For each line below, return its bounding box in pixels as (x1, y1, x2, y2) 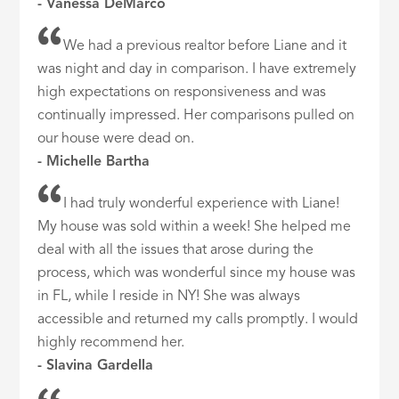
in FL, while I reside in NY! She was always (37, 289, 301, 305)
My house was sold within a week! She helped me (37, 220, 352, 235)
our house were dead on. (37, 132, 195, 147)
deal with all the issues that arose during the (37, 243, 314, 258)
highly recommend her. (37, 336, 185, 351)
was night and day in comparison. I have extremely (37, 62, 357, 77)
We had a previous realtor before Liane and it (63, 39, 347, 54)
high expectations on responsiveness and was (37, 85, 327, 101)
